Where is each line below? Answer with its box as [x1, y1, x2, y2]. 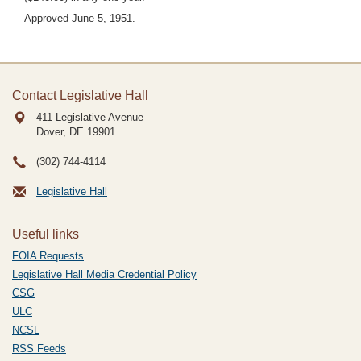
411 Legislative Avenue [36, 111, 143, 123]
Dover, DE [36, 126, 84, 138]
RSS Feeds [12, 342, 66, 355]
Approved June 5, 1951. [24, 12, 135, 24]
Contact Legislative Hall [12, 89, 148, 102]
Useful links [12, 227, 79, 241]
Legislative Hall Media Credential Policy [12, 268, 197, 280]
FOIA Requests [12, 250, 84, 262]
